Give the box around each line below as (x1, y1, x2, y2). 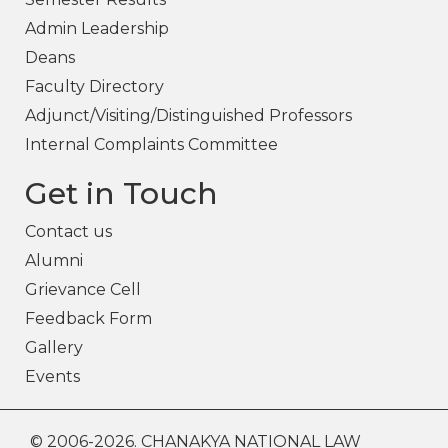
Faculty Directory (25, 77, 164, 97)
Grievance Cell (25, 280, 141, 300)
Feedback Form (25, 309, 152, 329)
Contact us (25, 222, 112, 242)
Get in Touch (25, 175, 218, 213)
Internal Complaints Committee (25, 135, 278, 155)
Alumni (25, 251, 83, 271)
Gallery (25, 338, 83, 358)
